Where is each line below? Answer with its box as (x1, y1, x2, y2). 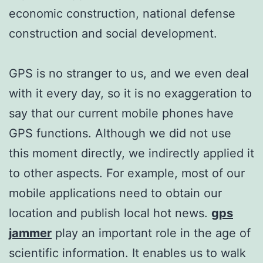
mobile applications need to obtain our (9, 186, 222, 200)
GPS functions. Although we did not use (9, 126, 231, 140)
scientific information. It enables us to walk (9, 245, 246, 260)
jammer (9, 225, 52, 240)
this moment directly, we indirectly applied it (9, 146, 254, 160)
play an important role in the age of (52, 225, 251, 240)
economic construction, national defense (9, 6, 235, 21)
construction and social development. (9, 26, 217, 41)
